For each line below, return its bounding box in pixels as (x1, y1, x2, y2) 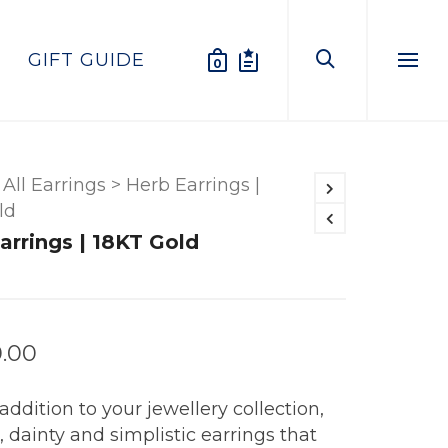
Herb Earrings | (125, 174, 260, 196)
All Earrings (2, 174, 106, 196)
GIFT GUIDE (28, 49, 145, 71)
